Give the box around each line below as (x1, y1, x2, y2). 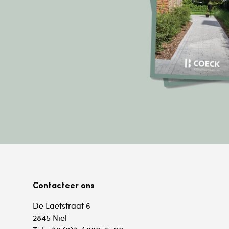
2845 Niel (33, 212, 67, 223)
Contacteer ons (33, 179, 95, 191)
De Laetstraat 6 (33, 200, 90, 211)
